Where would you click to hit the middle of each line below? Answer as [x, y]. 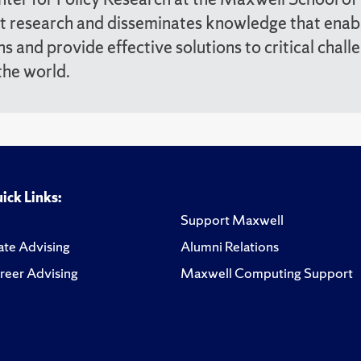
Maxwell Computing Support [267, 273]
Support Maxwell [232, 220]
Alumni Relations [230, 246]
